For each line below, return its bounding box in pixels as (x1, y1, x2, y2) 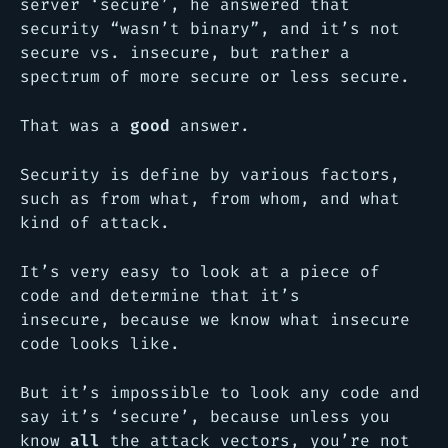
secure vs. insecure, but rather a (20, 42, 350, 63)
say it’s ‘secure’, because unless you (20, 406, 390, 427)
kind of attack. (20, 212, 170, 233)
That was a (20, 115, 130, 136)
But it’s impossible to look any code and (20, 382, 420, 403)
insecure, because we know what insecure (20, 309, 410, 330)
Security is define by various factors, (20, 164, 400, 185)
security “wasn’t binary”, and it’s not (20, 18, 400, 39)
